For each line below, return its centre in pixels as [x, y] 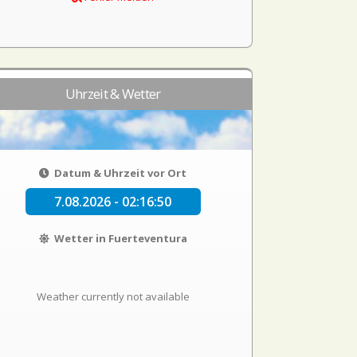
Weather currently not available [113, 296]
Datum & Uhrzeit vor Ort [120, 173]
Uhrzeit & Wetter [113, 94]
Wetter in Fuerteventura [119, 238]
